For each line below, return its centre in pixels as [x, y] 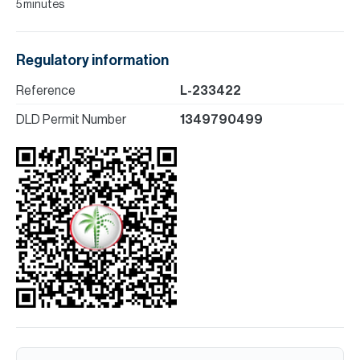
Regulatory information [92, 61]
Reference [46, 91]
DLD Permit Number [71, 120]
